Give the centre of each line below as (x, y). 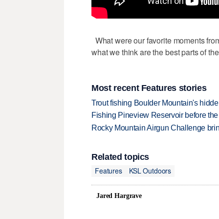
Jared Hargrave (119, 196)
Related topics (120, 157)
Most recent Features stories (149, 88)
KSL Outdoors (150, 171)
